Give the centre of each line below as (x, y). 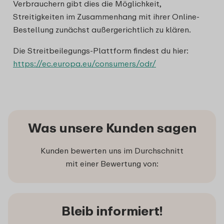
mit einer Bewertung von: (112, 163)
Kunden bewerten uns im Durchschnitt (112, 150)
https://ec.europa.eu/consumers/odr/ (84, 63)
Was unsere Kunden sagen (112, 128)
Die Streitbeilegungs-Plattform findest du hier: (101, 50)
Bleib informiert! (112, 211)
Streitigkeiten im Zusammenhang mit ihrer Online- (106, 16)
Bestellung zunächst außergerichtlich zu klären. (102, 29)
